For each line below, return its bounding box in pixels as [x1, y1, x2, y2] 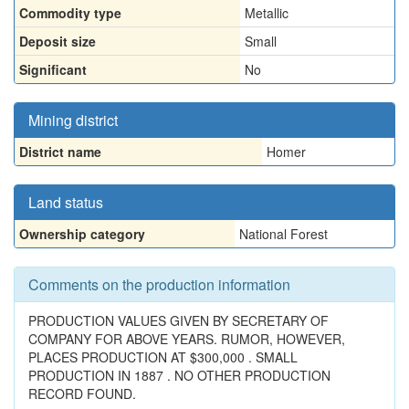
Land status [28, 192, 103, 213]
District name [19, 142, 101, 161]
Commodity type [19, 4, 121, 22]
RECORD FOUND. [28, 384, 136, 403]
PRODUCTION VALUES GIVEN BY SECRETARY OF [28, 311, 329, 330]
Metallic [245, 4, 288, 22]
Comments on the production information [28, 274, 290, 295]
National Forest [239, 225, 328, 243]
